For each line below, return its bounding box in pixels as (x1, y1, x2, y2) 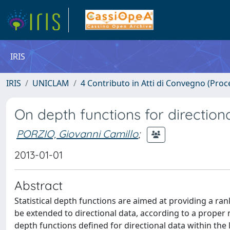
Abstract (14, 178, 63, 193)
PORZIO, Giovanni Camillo (16, 127, 138, 140)
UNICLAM (32, 78, 69, 89)
